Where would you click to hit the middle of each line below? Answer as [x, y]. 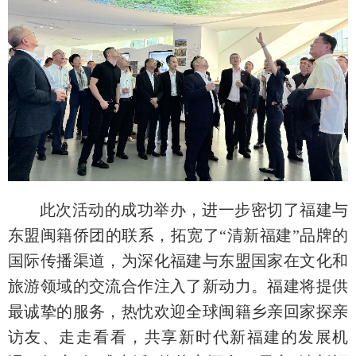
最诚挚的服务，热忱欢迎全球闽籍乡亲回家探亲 [178, 311]
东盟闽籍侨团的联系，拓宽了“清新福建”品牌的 [178, 235]
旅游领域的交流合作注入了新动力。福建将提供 [178, 286]
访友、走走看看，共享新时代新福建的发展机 [178, 337]
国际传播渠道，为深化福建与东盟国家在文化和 [178, 260]
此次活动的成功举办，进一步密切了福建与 [194, 209]
